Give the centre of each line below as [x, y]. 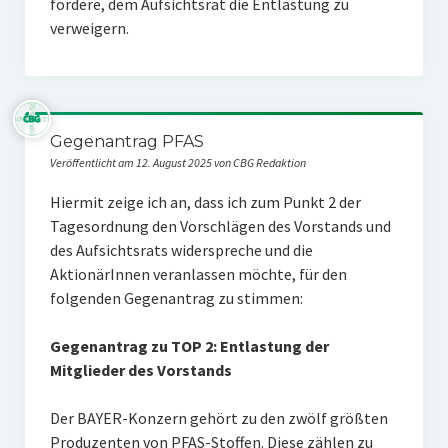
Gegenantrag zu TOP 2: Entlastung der [189, 346]
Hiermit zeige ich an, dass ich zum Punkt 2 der [205, 202]
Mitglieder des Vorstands [140, 370]
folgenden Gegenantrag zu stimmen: [176, 298]
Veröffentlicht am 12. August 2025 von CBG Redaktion [177, 162]
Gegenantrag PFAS [126, 141]
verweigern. [90, 28]
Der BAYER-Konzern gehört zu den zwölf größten [218, 418]
